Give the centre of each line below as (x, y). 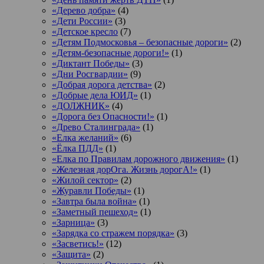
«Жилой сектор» (85, 180)
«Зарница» (73, 223)
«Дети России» (82, 21)
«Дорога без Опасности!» (103, 117)
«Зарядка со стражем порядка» (113, 233)
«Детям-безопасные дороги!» (110, 53)
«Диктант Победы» (91, 64)
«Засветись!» (78, 244)
